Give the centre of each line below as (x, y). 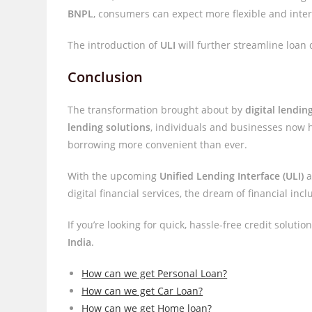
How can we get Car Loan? (142, 291)
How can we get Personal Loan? (155, 273)
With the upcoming (114, 176)
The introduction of (114, 45)
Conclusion (106, 77)
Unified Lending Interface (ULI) (232, 176)
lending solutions (109, 127)
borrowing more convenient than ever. (158, 145)
